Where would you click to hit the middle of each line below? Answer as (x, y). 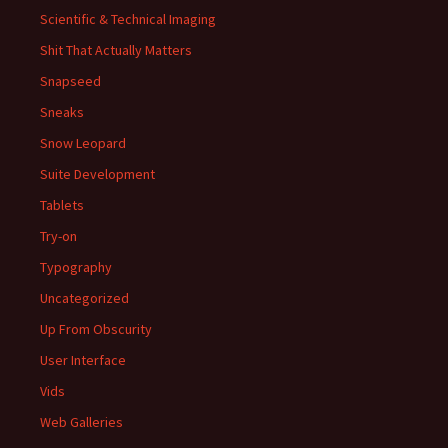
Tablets (62, 205)
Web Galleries (81, 422)
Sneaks (62, 112)
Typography (76, 267)
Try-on (58, 236)
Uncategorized (84, 298)
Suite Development (97, 174)
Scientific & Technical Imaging (128, 19)
